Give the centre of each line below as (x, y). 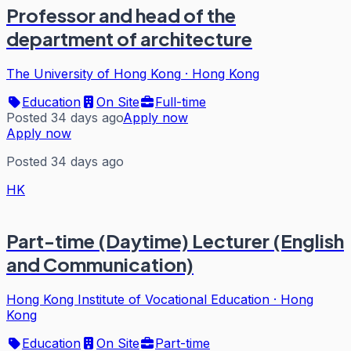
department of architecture (129, 39)
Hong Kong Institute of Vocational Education (138, 299)
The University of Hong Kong (94, 74)
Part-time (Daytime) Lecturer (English (175, 241)
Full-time (181, 102)
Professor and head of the (121, 15)
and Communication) (100, 264)
